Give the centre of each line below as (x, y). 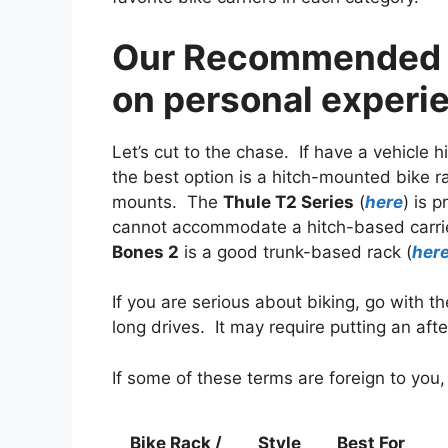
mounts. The (167, 201)
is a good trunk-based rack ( (295, 251)
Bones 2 (145, 251)
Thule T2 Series (288, 201)
